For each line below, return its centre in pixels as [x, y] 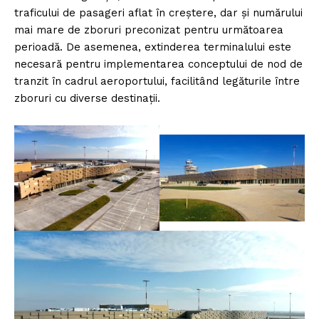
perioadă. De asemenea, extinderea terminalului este [153, 47]
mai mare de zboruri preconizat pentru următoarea [149, 30]
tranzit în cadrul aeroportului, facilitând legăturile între [157, 81]
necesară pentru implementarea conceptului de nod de [158, 64]
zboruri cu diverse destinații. [87, 98]
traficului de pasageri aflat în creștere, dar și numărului [158, 12]
